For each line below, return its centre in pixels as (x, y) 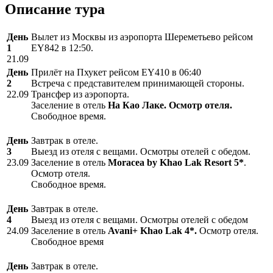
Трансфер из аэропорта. (80, 94)
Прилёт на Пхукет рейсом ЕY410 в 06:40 (116, 72)
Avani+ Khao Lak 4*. (151, 230)
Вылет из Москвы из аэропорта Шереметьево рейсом (142, 37)
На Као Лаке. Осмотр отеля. (169, 105)
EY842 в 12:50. (62, 48)
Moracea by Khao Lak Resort (170, 162)
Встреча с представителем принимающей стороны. (138, 83)
